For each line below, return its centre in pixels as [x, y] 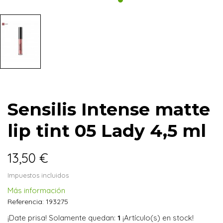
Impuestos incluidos [38, 175]
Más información [36, 190]
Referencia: [26, 201]
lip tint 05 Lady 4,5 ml [107, 130]
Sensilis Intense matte [109, 109]
